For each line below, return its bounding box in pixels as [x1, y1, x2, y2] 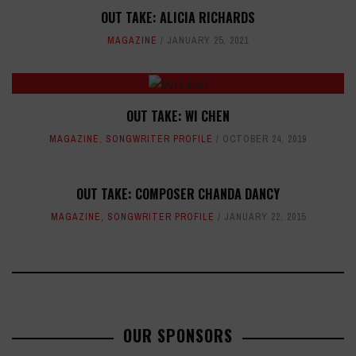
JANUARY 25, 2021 [167, 34, 249, 48]
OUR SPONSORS [123, 323, 233, 348]
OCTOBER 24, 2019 [222, 133, 307, 146]
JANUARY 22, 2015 [223, 211, 306, 224]
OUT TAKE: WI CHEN [126, 106, 230, 126]
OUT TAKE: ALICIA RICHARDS [101, 8, 255, 28]
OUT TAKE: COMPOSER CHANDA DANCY [76, 184, 280, 204]
